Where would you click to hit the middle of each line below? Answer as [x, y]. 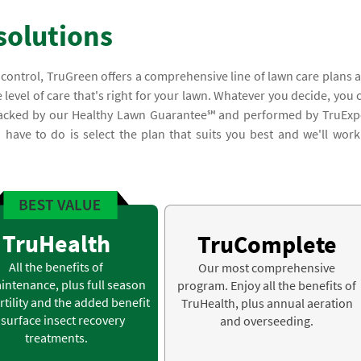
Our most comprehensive [267, 268]
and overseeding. [267, 321]
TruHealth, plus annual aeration [267, 303]
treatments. [56, 338]
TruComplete [267, 245]
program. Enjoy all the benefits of [267, 286]
